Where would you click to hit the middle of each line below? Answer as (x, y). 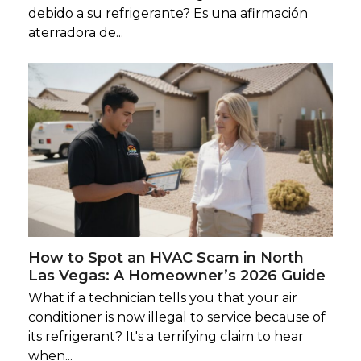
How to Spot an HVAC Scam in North (166, 258)
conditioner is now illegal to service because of (176, 317)
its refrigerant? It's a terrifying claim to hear (166, 337)
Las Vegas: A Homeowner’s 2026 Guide (176, 276)
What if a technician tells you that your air (162, 298)
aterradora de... (75, 33)
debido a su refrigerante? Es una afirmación (168, 14)
